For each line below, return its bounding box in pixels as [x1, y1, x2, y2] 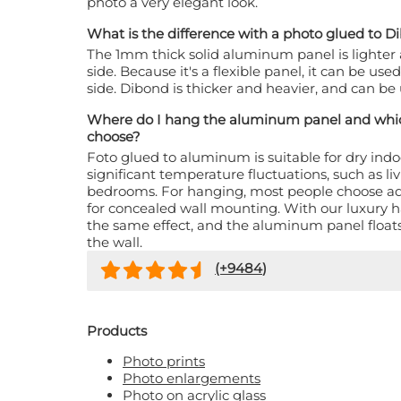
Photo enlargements [123, 370, 260, 388]
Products [87, 322, 147, 340]
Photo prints [123, 353, 205, 371]
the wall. [87, 234, 142, 252]
